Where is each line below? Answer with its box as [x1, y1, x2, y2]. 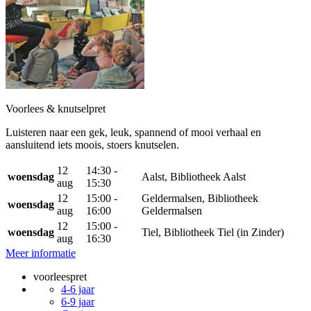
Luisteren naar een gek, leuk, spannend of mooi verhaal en [6, 126, 261, 138]
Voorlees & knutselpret [6, 102, 106, 115]
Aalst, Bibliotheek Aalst [142, 170, 246, 183]
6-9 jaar [61, 295, 94, 308]
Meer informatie [6, 246, 76, 259]
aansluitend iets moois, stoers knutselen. [6, 138, 179, 151]
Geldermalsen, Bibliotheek [142, 192, 258, 204]
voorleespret [33, 270, 87, 283]
